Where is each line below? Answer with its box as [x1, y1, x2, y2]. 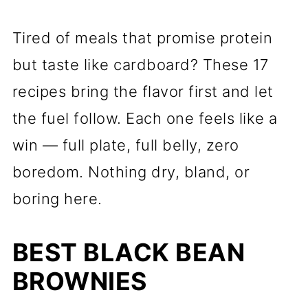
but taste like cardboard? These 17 [12, 56, 269, 74]
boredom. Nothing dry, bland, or [12, 163, 250, 181]
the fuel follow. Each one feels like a [12, 109, 278, 127]
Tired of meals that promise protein [12, 29, 273, 47]
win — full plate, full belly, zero [12, 136, 239, 154]
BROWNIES [12, 266, 147, 296]
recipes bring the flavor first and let [12, 82, 274, 100]
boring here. [12, 190, 102, 208]
